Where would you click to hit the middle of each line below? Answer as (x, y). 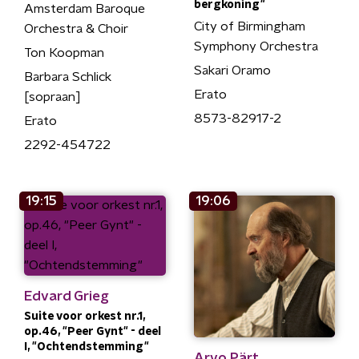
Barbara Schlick (68, 77)
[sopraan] (52, 97)
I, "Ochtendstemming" (87, 347)
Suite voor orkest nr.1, (85, 317)
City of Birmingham (249, 26)
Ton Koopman (64, 53)
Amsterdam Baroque (85, 9)
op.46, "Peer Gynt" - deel (93, 332)
